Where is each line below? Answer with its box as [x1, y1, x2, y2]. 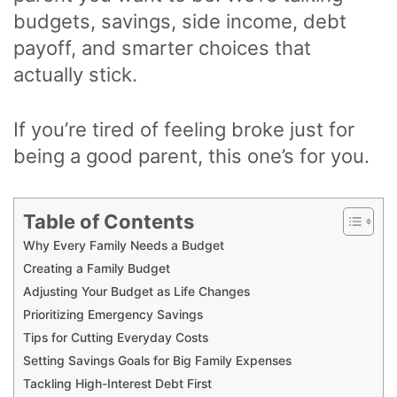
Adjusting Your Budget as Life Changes [23, 284, 250, 300]
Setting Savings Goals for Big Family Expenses [23, 354, 292, 369]
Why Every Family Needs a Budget [23, 238, 224, 253]
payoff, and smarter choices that [13, 35, 311, 59]
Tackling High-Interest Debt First [23, 377, 212, 392]
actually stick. [13, 62, 137, 86]
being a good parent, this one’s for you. [13, 144, 375, 167]
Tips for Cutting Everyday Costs [23, 331, 208, 346]
